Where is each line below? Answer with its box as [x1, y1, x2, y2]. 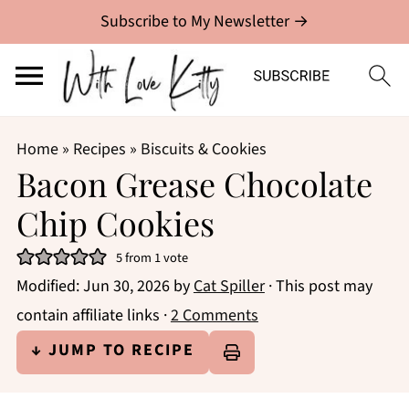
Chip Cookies [16, 201, 223, 245]
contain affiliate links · [16, 304, 171, 327]
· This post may [264, 275, 372, 298]
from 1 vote [121, 247, 188, 267]
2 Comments [170, 304, 258, 327]
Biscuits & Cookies [140, 138, 267, 161]
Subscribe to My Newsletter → [100, 10, 309, 33]
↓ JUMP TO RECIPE [30, 339, 194, 362]
